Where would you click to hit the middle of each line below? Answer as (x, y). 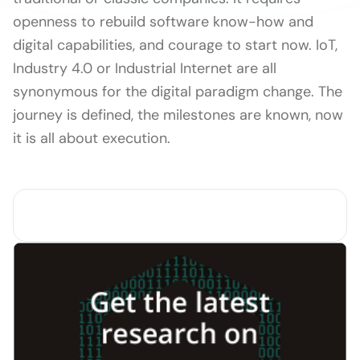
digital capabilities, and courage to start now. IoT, (175, 45)
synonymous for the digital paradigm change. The (178, 92)
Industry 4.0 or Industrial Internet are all (145, 68)
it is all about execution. (92, 138)
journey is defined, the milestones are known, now (178, 115)
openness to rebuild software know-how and (163, 22)
